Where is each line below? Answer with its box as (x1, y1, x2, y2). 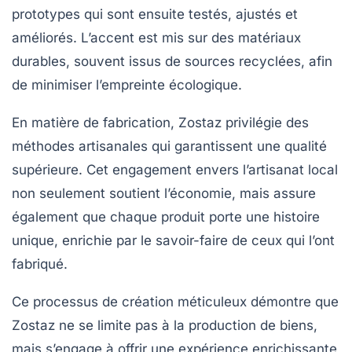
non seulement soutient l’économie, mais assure (12, 185, 316, 201)
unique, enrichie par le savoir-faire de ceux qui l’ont (12, 232, 335, 248)
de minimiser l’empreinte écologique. (12, 76, 242, 93)
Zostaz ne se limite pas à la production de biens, (12, 317, 317, 333)
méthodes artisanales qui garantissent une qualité (12, 137, 327, 154)
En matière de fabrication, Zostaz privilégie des (12, 114, 309, 130)
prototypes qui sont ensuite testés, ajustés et (12, 5, 298, 22)
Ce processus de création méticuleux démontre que (12, 293, 339, 310)
